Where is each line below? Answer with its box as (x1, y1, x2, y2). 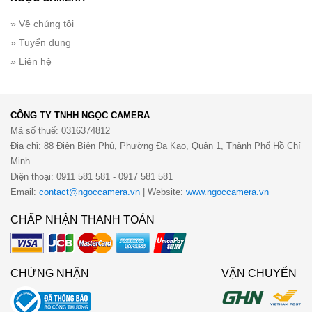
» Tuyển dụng (10, 37, 71, 48)
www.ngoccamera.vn (186, 187, 269, 197)
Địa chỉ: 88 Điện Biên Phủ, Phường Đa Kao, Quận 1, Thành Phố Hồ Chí (10, 141, 301, 151)
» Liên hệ (10, 56, 52, 67)
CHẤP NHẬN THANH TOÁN (10, 214, 155, 226)
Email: (10, 187, 39, 197)
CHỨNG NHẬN (10, 267, 89, 279)
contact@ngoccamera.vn (39, 187, 140, 197)
